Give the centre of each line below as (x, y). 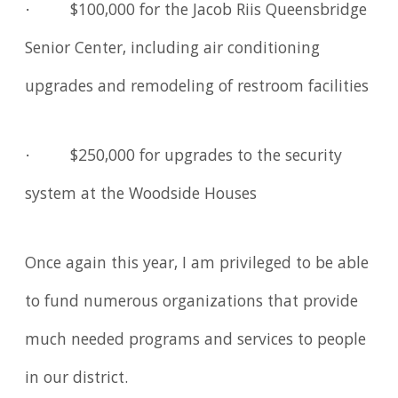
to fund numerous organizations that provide (192, 302)
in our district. (77, 379)
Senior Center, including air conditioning (173, 50)
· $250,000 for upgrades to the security (184, 158)
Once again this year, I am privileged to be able (197, 264)
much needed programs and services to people (196, 341)
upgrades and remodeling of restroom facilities (197, 88)
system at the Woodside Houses (141, 196)
